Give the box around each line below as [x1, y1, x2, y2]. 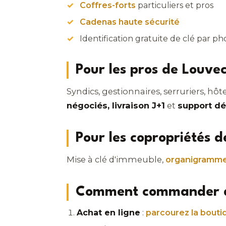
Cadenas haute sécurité [80, 17, 180, 27]
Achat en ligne [77, 208, 140, 217]
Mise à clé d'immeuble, [67, 154, 165, 165]
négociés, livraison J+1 [67, 100, 165, 111]
